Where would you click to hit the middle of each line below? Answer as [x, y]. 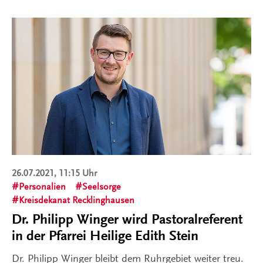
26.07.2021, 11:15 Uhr [54, 173]
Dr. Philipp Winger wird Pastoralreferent [127, 220]
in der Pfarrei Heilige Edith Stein [107, 236]
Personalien [42, 187]
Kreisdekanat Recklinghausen [77, 200]
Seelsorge [102, 187]
